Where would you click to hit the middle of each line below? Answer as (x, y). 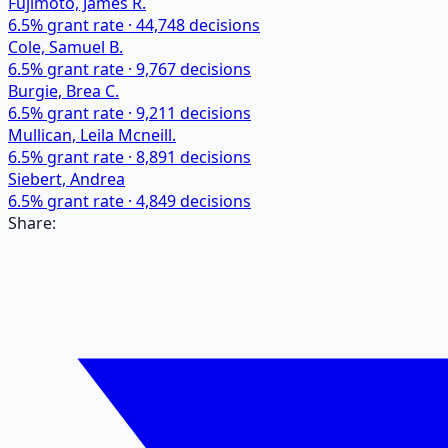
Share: (32, 222)
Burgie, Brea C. (63, 90)
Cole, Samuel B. (65, 46)
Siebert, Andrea (66, 178)
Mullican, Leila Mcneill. (92, 134)
